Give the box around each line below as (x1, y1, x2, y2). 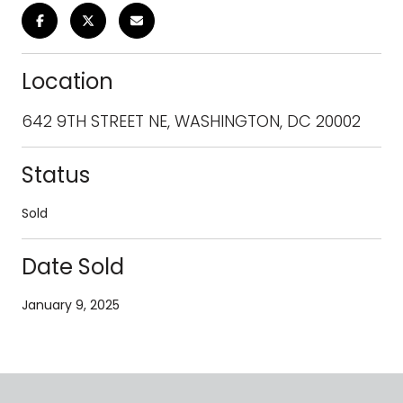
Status (22, 159, 90, 190)
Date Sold (22, 251, 124, 282)
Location (22, 66, 113, 96)
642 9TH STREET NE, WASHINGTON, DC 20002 (22, 109, 361, 132)
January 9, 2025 (22, 295, 120, 314)
